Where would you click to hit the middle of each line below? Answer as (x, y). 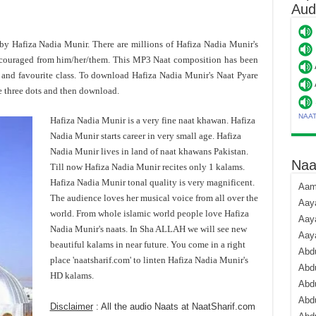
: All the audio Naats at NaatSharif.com (174, 306)
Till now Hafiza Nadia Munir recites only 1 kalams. (147, 167)
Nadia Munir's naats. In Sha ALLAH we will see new (148, 229)
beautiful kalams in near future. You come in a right (147, 244)
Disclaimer (71, 306)
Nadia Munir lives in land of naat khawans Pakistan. (149, 151)
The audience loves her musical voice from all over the (154, 198)
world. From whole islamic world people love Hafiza (149, 213)
